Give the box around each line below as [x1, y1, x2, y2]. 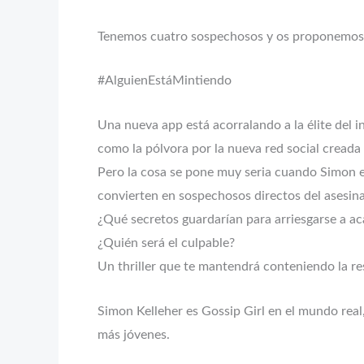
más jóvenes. [97, 327, 170, 341]
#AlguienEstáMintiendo [97, 74, 232, 88]
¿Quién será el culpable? [97, 236, 235, 249]
